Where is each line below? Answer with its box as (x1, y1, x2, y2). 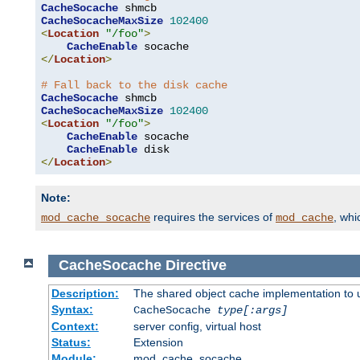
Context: (51, 319, 99, 333)
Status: (51, 335, 91, 349)
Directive (165, 257, 227, 274)
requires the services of (150, 211, 276, 224)
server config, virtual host (133, 319, 261, 333)
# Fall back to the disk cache (41, 79, 227, 92)
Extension (133, 335, 183, 349)
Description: (51, 286, 119, 300)
